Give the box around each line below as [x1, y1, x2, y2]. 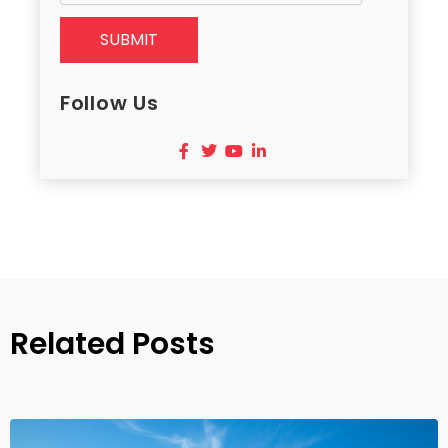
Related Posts [10, 323, 215, 366]
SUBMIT [100, 28, 158, 52]
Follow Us [60, 89, 159, 118]
